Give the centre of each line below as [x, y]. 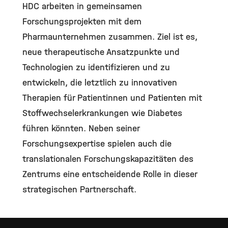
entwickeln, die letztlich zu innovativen [100, 82]
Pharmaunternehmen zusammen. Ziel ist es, [110, 37]
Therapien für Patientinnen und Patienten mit [112, 98]
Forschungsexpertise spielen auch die [97, 144]
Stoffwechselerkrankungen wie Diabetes [102, 113]
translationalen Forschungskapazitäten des [108, 159]
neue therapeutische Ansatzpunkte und [101, 52]
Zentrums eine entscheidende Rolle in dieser [110, 174]
